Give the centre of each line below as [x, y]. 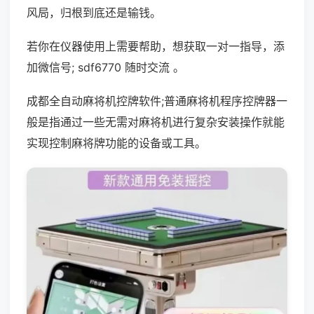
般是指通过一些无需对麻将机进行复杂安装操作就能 [156, 122]
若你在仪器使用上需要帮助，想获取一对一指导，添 [156, 46]
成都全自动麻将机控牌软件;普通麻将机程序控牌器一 [157, 101]
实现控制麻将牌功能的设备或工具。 [116, 143]
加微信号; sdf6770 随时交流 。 [105, 67]
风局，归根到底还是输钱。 [94, 13]
